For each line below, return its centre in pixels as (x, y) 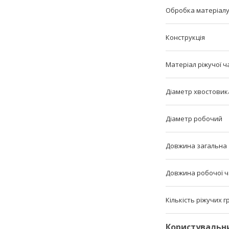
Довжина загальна (196, 146)
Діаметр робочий (194, 119)
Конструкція (185, 38)
